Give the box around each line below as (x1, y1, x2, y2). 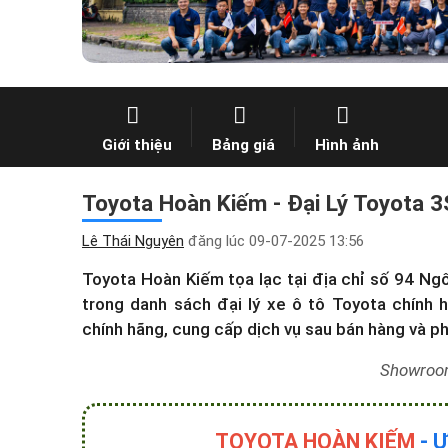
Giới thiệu (102, 135, 172, 154)
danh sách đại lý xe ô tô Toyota (130, 294, 386, 314)
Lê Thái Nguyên (82, 232, 184, 250)
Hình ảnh (315, 135, 379, 154)
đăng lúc (184, 232, 249, 250)
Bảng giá (212, 135, 275, 154)
